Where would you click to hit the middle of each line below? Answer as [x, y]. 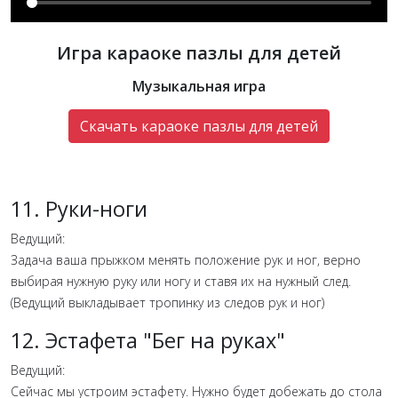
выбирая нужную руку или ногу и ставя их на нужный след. [183, 281]
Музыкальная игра [199, 86]
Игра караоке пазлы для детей [199, 52]
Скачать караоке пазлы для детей [199, 126]
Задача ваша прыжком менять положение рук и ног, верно [186, 259]
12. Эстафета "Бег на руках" [148, 340]
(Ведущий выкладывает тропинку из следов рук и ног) [167, 302]
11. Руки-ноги [79, 208]
